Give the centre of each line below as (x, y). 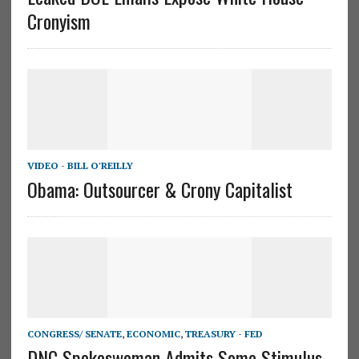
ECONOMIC (153, 333)
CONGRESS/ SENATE (74, 333)
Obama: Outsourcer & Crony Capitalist (159, 189)
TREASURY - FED (224, 333)
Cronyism (58, 20)
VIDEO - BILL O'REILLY (80, 165)
